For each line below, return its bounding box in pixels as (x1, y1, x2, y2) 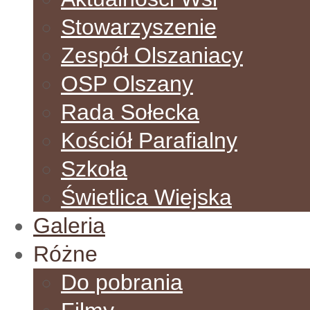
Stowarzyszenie (61, 15, 217, 39)
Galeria (33, 213, 105, 238)
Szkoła (61, 156, 127, 181)
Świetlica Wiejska (61, 185, 232, 210)
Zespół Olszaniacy (61, 43, 243, 68)
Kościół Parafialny (61, 128, 237, 153)
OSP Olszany (61, 71, 193, 96)
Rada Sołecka (61, 100, 199, 125)
